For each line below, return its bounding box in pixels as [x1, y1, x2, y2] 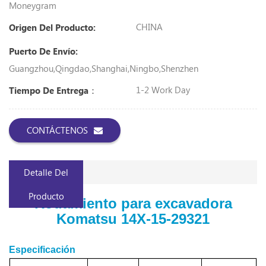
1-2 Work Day [136, 83, 190, 96]
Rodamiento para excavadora [34, 195, 232, 211]
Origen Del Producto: [9, 21, 96, 33]
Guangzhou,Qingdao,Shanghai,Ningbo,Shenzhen [9, 62, 198, 74]
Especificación [9, 244, 75, 255]
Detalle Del [24, 166, 69, 178]
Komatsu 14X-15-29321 [56, 210, 210, 227]
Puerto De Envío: [9, 45, 78, 57]
